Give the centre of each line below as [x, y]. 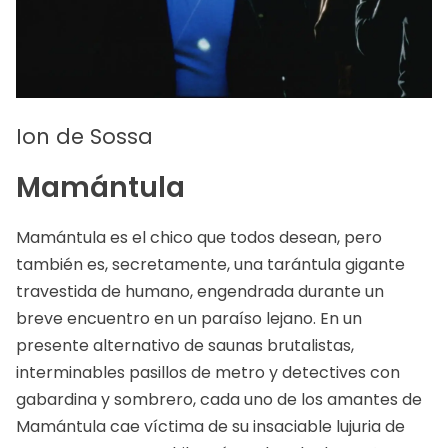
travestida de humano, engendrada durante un [200, 292]
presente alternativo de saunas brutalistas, [185, 346]
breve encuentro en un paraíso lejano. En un [189, 319]
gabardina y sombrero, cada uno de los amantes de [219, 400]
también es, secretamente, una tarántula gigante [210, 265]
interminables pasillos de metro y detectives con [208, 373]
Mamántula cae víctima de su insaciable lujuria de [210, 427]
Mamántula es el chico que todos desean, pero [199, 238]
